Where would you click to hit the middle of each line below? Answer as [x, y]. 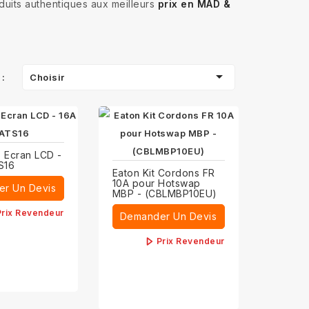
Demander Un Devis [168, 216]
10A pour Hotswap [156, 183]
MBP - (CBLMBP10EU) [165, 193]
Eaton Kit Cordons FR [163, 173]
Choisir [47, 77]
